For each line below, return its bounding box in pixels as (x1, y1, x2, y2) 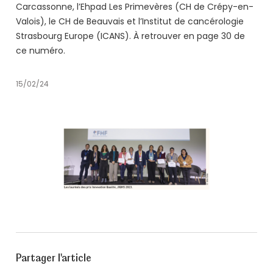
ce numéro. (16, 44, 65, 58)
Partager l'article (16, 250, 91, 264)
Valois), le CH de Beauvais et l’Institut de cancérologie (16, 15, 244, 29)
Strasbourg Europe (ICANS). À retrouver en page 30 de (16, 30, 245, 44)
